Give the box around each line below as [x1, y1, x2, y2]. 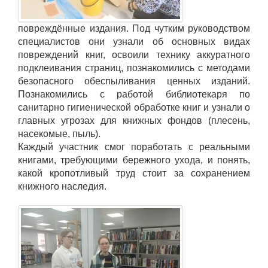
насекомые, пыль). [18, 128, 100, 139]
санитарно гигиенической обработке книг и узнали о [18, 102, 250, 112]
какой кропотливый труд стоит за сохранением [18, 167, 250, 178]
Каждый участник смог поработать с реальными [18, 141, 250, 152]
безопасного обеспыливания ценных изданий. [18, 75, 250, 86]
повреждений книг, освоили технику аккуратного [18, 49, 250, 60]
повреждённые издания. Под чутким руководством [18, 23, 250, 33]
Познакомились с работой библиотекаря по [18, 89, 250, 99]
